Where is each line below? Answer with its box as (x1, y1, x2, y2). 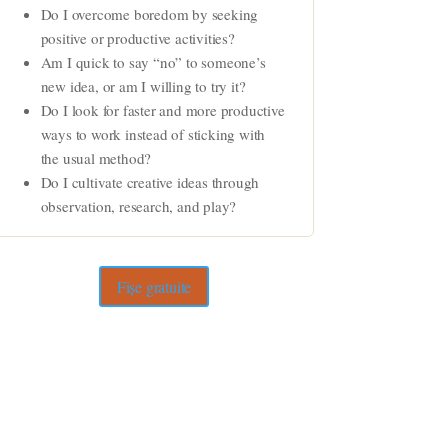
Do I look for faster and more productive (40, 99, 285, 120)
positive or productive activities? (40, 27, 235, 48)
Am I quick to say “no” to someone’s (40, 51, 266, 72)
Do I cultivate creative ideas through (40, 171, 260, 192)
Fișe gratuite (116, 276, 192, 298)
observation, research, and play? (40, 195, 237, 216)
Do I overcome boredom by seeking (40, 3, 259, 24)
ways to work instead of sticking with (40, 123, 266, 144)
